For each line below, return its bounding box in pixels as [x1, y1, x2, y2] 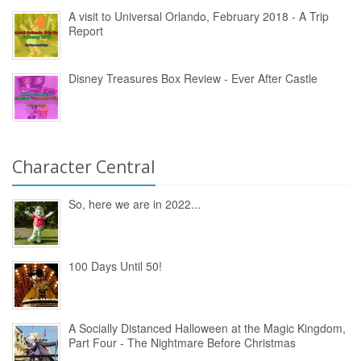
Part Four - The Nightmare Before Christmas [68, 334, 296, 351]
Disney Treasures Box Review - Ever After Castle [68, 70, 317, 87]
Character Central [12, 156, 156, 179]
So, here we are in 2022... [68, 196, 201, 213]
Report [68, 23, 103, 39]
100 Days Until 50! [68, 258, 162, 275]
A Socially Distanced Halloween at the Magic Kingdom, [68, 320, 346, 337]
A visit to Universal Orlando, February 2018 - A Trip [68, 8, 329, 25]
